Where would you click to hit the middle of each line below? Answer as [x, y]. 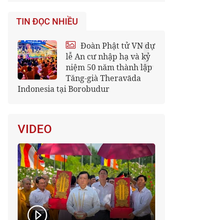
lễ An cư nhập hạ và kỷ [108, 56]
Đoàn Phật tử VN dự [117, 46]
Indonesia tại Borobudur [64, 89]
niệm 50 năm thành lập [109, 67]
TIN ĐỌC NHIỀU [47, 22]
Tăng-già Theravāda [103, 78]
